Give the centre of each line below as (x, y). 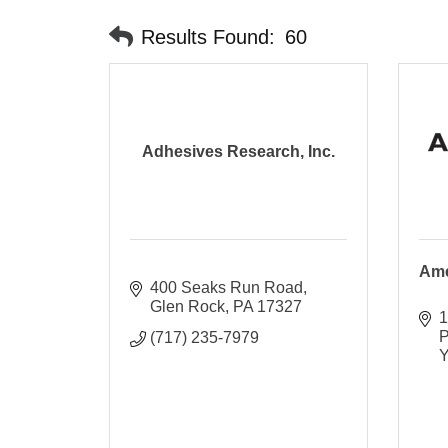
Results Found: (208, 36)
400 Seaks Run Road (227, 287)
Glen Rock (188, 306)
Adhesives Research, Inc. (239, 151)
